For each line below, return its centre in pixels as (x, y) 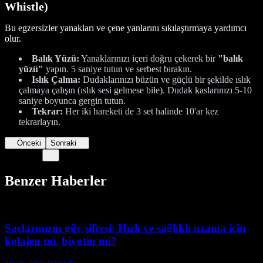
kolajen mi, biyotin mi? (61, 241)
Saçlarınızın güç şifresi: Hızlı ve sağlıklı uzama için (125, 228)
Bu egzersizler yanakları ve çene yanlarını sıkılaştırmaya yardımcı (126, 28)
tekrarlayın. (40, 122)
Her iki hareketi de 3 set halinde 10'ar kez (141, 111)
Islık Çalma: (56, 79)
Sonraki (64, 143)
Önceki (29, 143)
